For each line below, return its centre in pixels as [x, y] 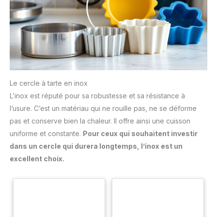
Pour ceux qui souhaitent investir [140, 133]
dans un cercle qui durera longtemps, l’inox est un [96, 146]
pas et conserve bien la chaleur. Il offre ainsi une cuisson [100, 121]
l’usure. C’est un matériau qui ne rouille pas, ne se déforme [103, 108]
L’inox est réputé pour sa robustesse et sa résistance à [97, 95]
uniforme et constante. [46, 133]
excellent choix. [37, 158]
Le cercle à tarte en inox [49, 83]
